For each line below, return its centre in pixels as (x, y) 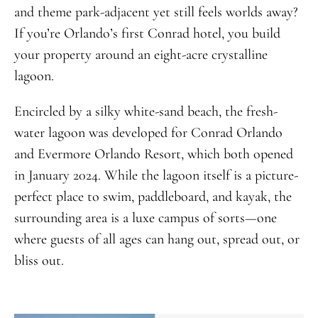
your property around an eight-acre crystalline (141, 54)
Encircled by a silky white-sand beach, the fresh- (146, 111)
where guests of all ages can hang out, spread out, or (157, 239)
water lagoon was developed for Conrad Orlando (148, 132)
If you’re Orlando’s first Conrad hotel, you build (147, 33)
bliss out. (39, 260)
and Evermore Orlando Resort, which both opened (153, 154)
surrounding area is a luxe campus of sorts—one (145, 218)
